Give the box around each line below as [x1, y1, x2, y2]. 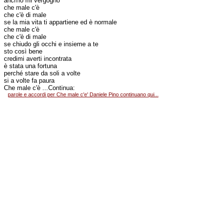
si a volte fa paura [4, 77, 54, 84]
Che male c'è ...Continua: [4, 84, 75, 91]
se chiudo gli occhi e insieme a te [4, 40, 98, 48]
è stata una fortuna [4, 62, 57, 70]
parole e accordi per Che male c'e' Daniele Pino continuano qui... [7, 91, 159, 97]
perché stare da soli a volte [4, 70, 80, 77]
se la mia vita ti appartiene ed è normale [4, 18, 117, 26]
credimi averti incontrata [4, 55, 72, 62]
